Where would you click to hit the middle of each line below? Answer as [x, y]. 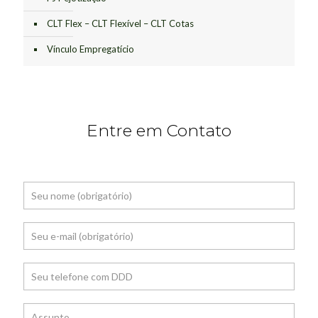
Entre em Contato [159, 131]
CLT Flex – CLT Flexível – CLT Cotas [120, 24]
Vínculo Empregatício [91, 49]
